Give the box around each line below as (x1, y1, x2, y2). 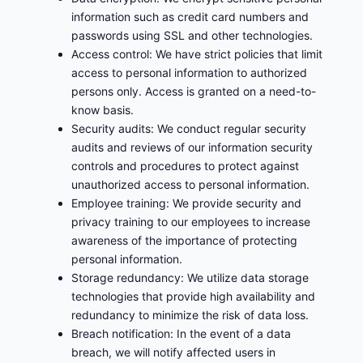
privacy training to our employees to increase (71, 215, 310, 229)
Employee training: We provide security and (71, 196, 301, 211)
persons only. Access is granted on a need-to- (71, 84, 316, 99)
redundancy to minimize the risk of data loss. (71, 308, 309, 322)
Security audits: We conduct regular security (71, 122, 306, 136)
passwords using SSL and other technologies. (71, 28, 313, 43)
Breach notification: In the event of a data (71, 327, 291, 341)
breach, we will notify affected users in (71, 345, 275, 360)
